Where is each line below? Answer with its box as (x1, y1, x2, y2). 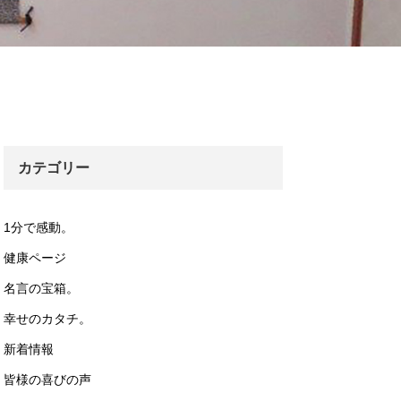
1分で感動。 (3, 220, 73, 235)
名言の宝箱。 (3, 281, 79, 295)
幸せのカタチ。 (3, 311, 91, 326)
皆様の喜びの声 (3, 372, 91, 387)
